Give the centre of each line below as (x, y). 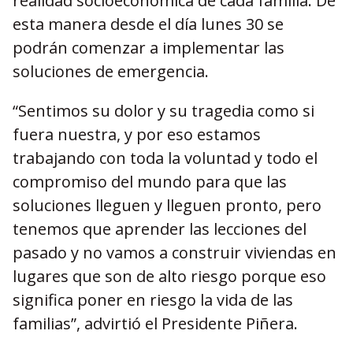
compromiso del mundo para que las (150, 182)
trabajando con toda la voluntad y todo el (165, 158)
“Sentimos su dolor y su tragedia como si (163, 111)
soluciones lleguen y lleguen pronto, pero (167, 205)
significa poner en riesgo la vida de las (153, 300)
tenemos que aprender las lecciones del (160, 229)
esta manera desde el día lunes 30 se (148, 24)
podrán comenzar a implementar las (149, 48)
